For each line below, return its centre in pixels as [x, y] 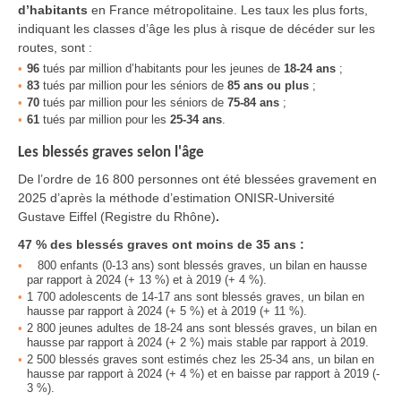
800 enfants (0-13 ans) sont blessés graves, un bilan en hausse [197, 266]
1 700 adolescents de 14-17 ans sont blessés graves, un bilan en [196, 297]
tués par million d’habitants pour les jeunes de [162, 69]
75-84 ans [253, 103]
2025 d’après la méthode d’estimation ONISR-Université [176, 198]
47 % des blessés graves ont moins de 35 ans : [161, 245]
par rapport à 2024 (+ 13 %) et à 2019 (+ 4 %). [147, 280]
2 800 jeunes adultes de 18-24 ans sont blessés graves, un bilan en [202, 328]
